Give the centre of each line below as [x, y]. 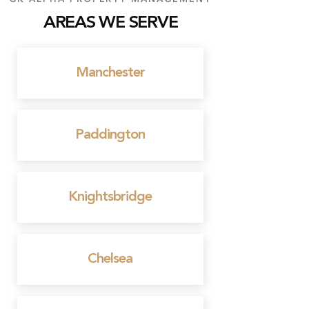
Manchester [110, 73]
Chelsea [110, 259]
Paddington [110, 135]
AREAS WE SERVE [110, 23]
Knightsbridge [110, 197]
